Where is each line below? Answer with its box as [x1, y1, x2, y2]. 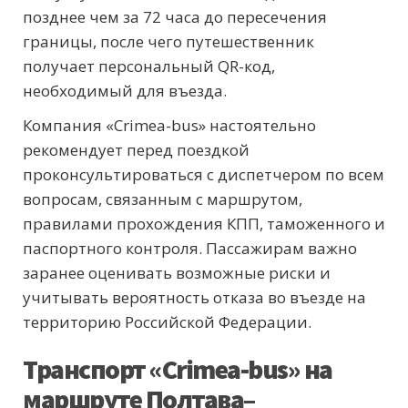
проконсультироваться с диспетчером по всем [23, 163, 384, 185]
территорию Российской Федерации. [23, 311, 311, 332]
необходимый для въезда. [23, 79, 227, 101]
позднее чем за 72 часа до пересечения [23, 5, 327, 27]
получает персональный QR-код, [23, 55, 275, 76]
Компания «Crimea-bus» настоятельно [23, 114, 316, 136]
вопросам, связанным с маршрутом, [23, 188, 302, 209]
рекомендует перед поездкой [23, 138, 250, 160]
